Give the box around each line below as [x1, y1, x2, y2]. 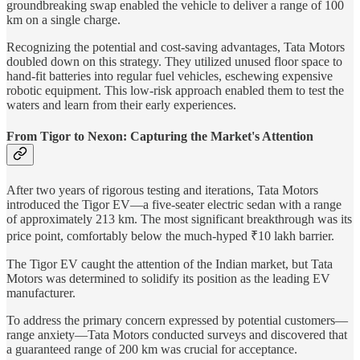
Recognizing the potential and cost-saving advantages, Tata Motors [6, 40, 345, 55]
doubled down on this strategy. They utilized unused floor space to [6, 55, 342, 69]
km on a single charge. [6, 13, 121, 27]
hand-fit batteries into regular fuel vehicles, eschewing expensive [6, 69, 333, 84]
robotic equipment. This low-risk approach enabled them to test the [6, 84, 344, 98]
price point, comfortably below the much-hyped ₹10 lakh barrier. [6, 228, 334, 243]
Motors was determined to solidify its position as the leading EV [6, 271, 330, 285]
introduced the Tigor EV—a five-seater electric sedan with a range [6, 197, 342, 211]
